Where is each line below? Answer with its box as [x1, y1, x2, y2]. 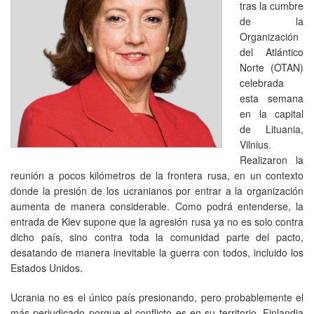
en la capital [240, 106, 303, 121]
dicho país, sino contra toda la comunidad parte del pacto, [11, 229, 303, 244]
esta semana [240, 90, 303, 105]
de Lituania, [240, 121, 303, 136]
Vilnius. [240, 137, 271, 151]
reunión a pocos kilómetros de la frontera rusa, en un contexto [11, 168, 303, 182]
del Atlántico [240, 44, 303, 59]
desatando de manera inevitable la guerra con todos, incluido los [11, 245, 303, 259]
